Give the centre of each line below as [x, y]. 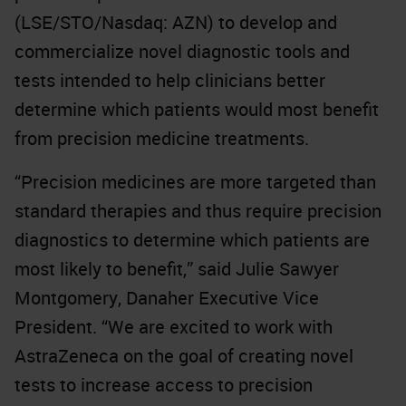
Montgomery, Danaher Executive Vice [167, 298]
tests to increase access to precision [164, 385]
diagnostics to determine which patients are [192, 240]
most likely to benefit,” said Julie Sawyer [177, 269]
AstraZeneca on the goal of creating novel [184, 356]
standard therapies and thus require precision [198, 211]
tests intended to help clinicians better [170, 80]
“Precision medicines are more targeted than [195, 182]
